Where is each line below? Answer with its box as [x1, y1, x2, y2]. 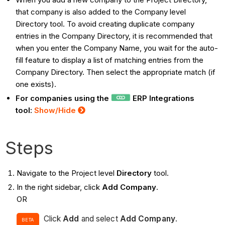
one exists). [16, 79, 57, 89]
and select [79, 214, 120, 224]
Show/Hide [34, 105, 78, 116]
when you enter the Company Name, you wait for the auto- [16, 43, 218, 53]
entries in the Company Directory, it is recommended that [16, 31, 213, 41]
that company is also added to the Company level [16, 7, 186, 17]
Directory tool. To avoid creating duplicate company [16, 19, 195, 29]
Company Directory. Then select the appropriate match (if [16, 67, 216, 77]
